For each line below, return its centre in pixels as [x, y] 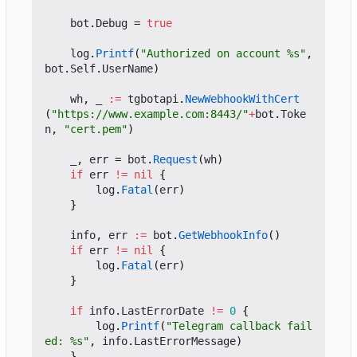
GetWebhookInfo [223, 235]
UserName [127, 69]
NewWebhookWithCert [242, 99]
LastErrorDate [163, 311]
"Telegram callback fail [239, 326]
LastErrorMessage [185, 341]
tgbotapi [153, 99]
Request [175, 160]
